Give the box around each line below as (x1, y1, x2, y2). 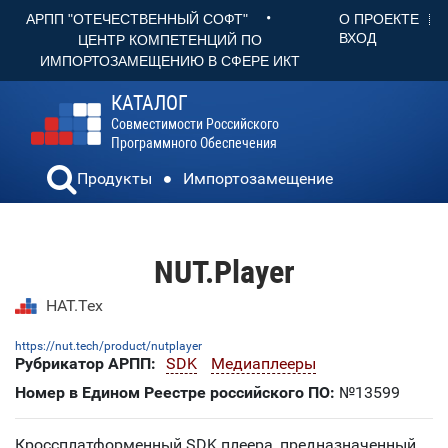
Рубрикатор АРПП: (15, 354, 156, 374)
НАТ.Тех (45, 296, 103, 316)
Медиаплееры (211, 354, 316, 374)
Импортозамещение (183, 169, 333, 189)
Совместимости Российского (111, 116, 279, 133)
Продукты (77, 169, 152, 189)
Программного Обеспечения (111, 135, 277, 152)
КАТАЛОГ (111, 91, 188, 116)
